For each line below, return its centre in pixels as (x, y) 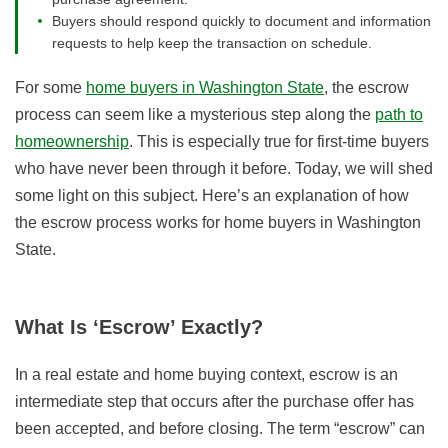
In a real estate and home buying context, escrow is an (206, 375)
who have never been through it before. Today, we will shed (224, 169)
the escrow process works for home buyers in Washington (218, 223)
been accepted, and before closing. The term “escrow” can (220, 429)
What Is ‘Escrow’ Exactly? (139, 327)
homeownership (72, 142)
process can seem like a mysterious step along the (195, 115)
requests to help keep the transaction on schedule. (212, 43)
